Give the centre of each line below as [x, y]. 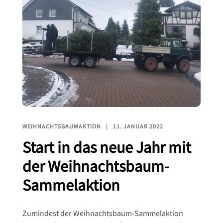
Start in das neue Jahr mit [107, 148]
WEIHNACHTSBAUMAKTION [61, 127]
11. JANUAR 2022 [138, 127]
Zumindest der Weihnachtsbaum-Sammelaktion [103, 214]
